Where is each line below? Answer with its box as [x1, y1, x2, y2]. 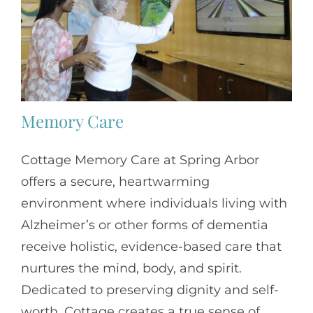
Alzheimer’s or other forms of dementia [21, 217, 268, 233]
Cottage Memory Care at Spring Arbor [21, 152, 259, 168]
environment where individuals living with [21, 195, 287, 211]
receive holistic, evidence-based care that [21, 238, 282, 254]
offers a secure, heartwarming [21, 173, 210, 189]
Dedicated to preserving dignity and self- [21, 282, 279, 298]
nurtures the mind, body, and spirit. [21, 260, 242, 276]
